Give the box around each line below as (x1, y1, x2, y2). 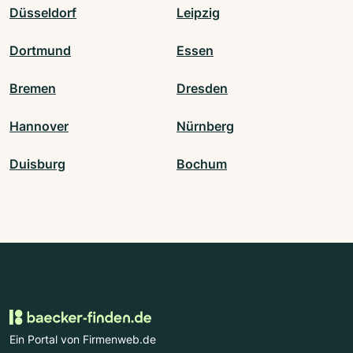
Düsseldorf (9, 5, 76, 21)
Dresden (176, 80, 228, 97)
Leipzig (176, 5, 220, 21)
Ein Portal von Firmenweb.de (9, 333, 156, 347)
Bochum (176, 156, 227, 173)
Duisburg (9, 156, 65, 173)
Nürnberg (176, 118, 234, 135)
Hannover (9, 118, 69, 135)
